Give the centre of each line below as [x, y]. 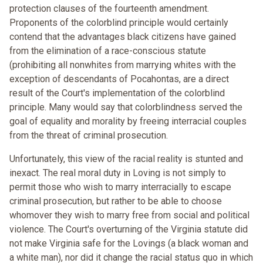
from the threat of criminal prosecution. [89, 136]
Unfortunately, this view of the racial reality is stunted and [126, 159]
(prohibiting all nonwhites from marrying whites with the [123, 65]
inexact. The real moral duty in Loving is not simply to [118, 173]
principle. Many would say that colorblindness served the [126, 107]
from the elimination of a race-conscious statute [108, 51]
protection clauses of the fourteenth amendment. [109, 9]
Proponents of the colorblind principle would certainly [119, 23]
